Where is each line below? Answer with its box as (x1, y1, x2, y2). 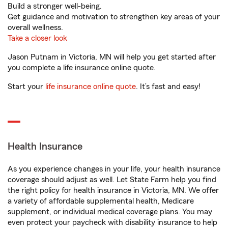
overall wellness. (8, 23, 63, 32)
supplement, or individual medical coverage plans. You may (8, 208, 212, 216)
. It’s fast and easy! (136, 82, 201, 91)
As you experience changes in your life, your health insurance (8, 165, 220, 173)
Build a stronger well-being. (8, 2, 102, 10)
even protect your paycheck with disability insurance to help (8, 218, 217, 226)
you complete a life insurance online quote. (8, 64, 156, 72)
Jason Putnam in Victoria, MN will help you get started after (8, 53, 216, 61)
